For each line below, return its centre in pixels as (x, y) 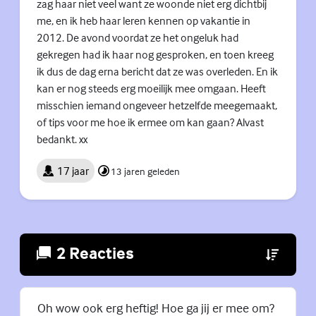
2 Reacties (95, 253)
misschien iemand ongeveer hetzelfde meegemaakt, (157, 105)
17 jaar (73, 171)
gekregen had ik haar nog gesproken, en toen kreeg (155, 55)
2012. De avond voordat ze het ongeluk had (138, 38)
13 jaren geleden (145, 171)
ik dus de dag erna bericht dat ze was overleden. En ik (157, 72)
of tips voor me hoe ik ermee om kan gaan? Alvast (150, 122)
